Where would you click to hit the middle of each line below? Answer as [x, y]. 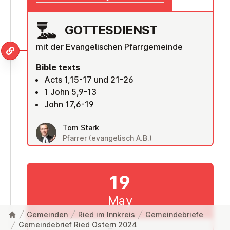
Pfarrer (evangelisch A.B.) [107, 138]
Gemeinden [47, 214]
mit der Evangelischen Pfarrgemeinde [109, 46]
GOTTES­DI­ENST [111, 30]
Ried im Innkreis [107, 214]
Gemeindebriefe [174, 214]
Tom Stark [81, 127]
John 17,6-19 [69, 104]
